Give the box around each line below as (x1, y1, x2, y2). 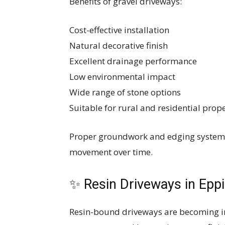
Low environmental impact (69, 71, 175, 82)
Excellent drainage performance (69, 55, 197, 67)
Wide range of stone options (69, 86, 181, 98)
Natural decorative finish (69, 40, 168, 51)
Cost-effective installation (69, 24, 169, 36)
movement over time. (69, 146, 153, 158)
